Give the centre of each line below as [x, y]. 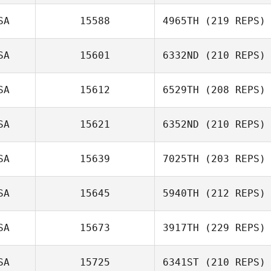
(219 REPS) [232, 21]
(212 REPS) [232, 193]
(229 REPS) [232, 228]
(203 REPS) [232, 159]
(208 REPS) [232, 90]
